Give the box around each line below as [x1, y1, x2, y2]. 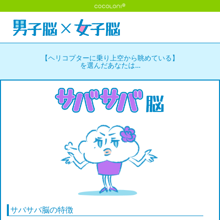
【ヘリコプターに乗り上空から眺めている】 [41, 54, 179, 62]
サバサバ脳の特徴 [10, 204, 73, 215]
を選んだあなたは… [80, 61, 140, 69]
